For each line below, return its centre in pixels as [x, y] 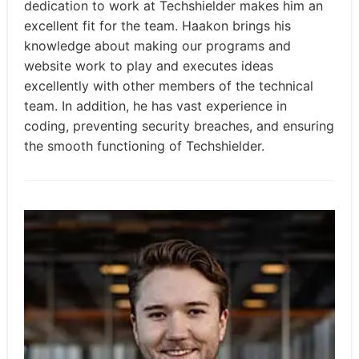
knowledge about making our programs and [157, 46]
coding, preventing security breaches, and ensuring [179, 126]
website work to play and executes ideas [149, 66]
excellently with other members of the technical [169, 86]
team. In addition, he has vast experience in [155, 106]
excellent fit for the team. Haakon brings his [157, 26]
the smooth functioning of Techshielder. [144, 146]
